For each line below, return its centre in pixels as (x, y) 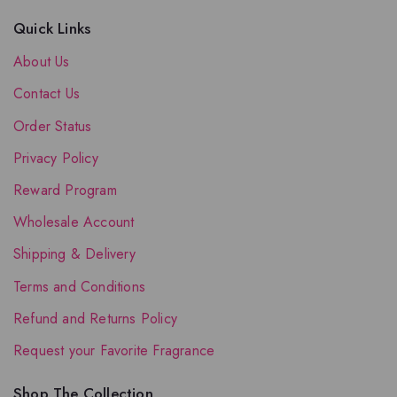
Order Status (53, 126)
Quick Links (52, 28)
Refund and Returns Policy (95, 318)
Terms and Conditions (79, 286)
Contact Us (47, 94)
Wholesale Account (74, 222)
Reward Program (65, 190)
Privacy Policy (56, 158)
